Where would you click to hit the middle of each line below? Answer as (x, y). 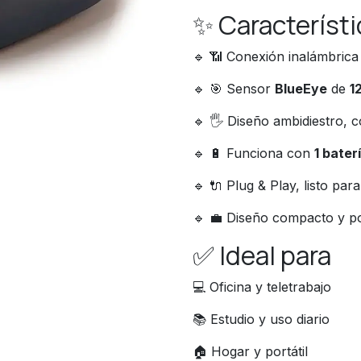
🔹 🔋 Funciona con (253, 153)
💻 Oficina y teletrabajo (262, 287)
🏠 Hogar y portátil (250, 351)
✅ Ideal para (262, 255)
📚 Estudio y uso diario (261, 319)
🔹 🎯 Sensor (234, 89)
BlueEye (301, 89)
